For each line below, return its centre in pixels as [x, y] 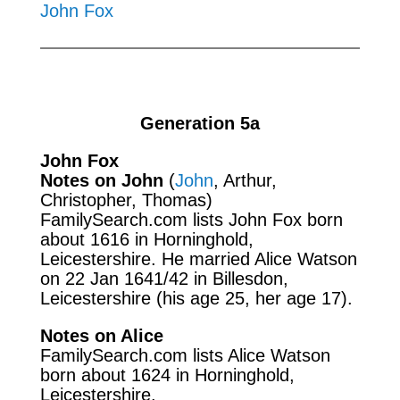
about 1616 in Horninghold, [146, 239]
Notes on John [101, 180]
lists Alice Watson [261, 355]
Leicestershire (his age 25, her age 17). [196, 298]
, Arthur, [245, 180]
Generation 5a [200, 123]
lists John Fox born [267, 219]
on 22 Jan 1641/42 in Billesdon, [164, 278]
